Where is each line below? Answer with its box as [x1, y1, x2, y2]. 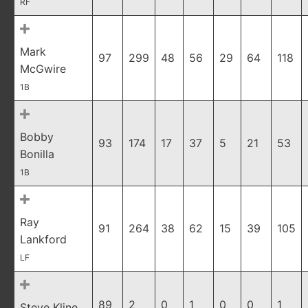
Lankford [20, 232, 67, 246]
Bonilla [20, 147, 54, 161]
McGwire [20, 62, 66, 76]
